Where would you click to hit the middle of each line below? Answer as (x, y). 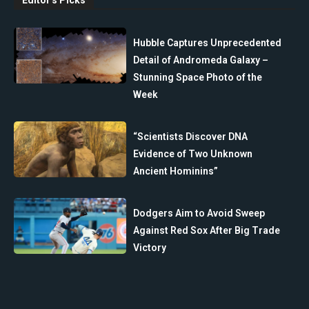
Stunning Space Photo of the (198, 77)
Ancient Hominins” (176, 171)
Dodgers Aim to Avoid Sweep (199, 213)
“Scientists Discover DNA (191, 136)
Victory (150, 247)
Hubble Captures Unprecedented (208, 42)
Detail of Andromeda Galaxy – (201, 60)
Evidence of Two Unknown (193, 153)
